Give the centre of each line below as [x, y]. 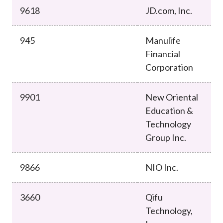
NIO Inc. [162, 167]
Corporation [169, 67]
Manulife [163, 40]
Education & [169, 110]
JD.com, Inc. [169, 10]
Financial [163, 54]
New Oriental [172, 97]
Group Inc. [166, 137]
